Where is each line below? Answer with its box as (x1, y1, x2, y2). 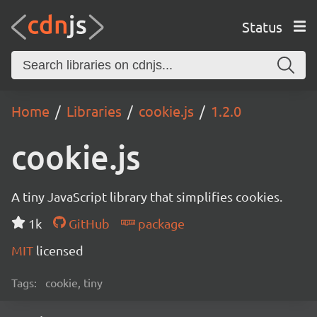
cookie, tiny (45, 275, 103, 289)
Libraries (67, 102, 122, 120)
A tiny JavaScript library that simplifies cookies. (11, 189, 282, 204)
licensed (36, 243, 83, 258)
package (134, 216, 185, 231)
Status (241, 17, 282, 35)
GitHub (65, 216, 110, 231)
